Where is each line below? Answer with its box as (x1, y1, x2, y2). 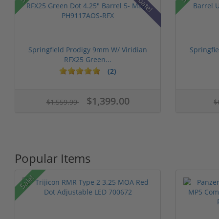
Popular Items (15, 150, 90, 166)
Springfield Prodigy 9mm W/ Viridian (28, 44, 147, 54)
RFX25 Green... (64, 54, 111, 64)
